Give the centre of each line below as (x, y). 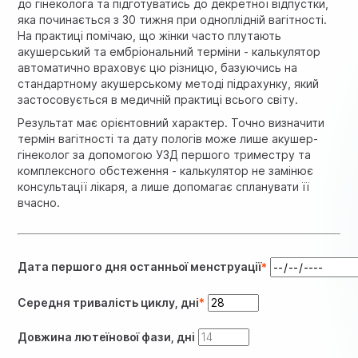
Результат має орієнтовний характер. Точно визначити (171, 123)
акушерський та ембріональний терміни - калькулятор (169, 52)
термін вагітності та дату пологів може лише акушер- (168, 139)
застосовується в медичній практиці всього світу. (158, 99)
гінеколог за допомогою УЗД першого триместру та (165, 155)
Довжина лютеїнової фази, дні (107, 337)
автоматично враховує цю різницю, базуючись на (158, 68)
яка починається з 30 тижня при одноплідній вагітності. (173, 20)
